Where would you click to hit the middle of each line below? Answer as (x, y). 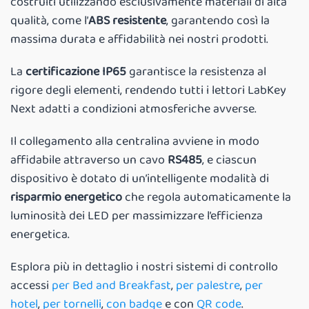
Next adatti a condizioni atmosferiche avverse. (133, 109)
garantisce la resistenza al (196, 72)
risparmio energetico (66, 198)
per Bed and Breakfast (111, 286)
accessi (31, 286)
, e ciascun (229, 160)
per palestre (208, 286)
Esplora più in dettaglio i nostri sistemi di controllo (144, 267)
